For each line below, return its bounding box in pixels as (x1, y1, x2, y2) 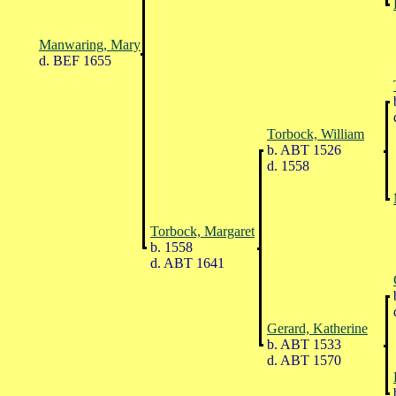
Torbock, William (267, 126, 364, 141)
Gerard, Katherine (267, 320, 368, 336)
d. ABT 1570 (263, 352, 341, 368)
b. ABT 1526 (263, 141, 341, 157)
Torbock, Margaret (150, 223, 255, 239)
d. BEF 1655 (35, 52, 111, 68)
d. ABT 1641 (147, 255, 225, 270)
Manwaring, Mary (39, 36, 141, 52)
